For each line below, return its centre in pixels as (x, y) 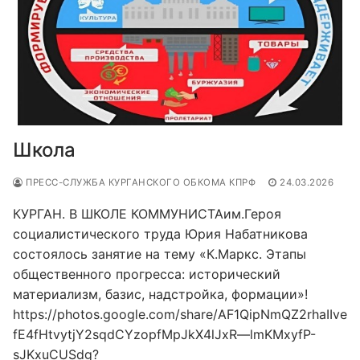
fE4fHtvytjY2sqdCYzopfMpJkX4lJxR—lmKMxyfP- (164, 334)
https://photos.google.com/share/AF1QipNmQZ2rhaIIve (180, 314)
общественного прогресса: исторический (147, 274)
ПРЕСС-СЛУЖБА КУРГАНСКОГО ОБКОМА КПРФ (139, 182)
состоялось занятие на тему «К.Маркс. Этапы (160, 254)
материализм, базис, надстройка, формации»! (160, 294)
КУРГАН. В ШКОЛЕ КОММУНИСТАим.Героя (147, 213)
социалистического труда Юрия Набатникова (160, 233)
